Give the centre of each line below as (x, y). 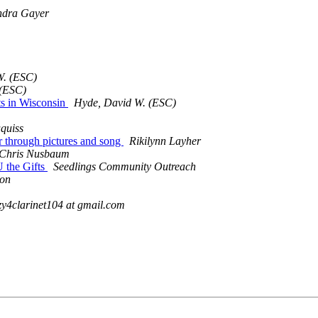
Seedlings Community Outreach (125, 167)
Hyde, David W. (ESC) (125, 103)
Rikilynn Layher (165, 141)
